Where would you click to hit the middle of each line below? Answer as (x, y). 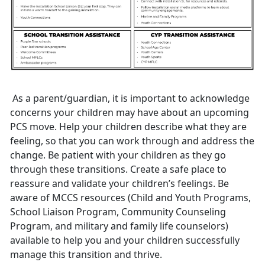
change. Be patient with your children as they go (118, 155)
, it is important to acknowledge (179, 98)
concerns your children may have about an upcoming (130, 113)
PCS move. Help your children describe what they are (128, 127)
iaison (62, 212)
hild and (156, 198)
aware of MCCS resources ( (70, 198)
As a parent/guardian (60, 98)
